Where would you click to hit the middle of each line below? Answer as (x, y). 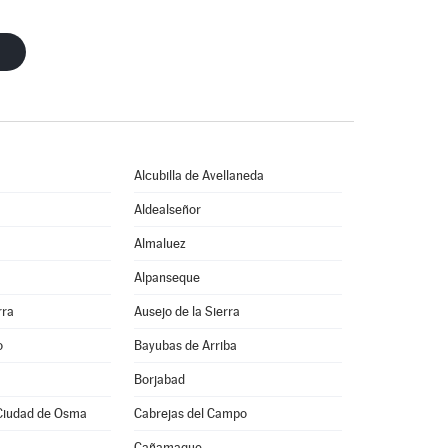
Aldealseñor (167, 209)
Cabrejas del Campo (190, 413)
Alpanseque (166, 277)
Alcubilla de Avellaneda (198, 175)
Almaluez (159, 243)
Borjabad (159, 379)
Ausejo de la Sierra (186, 311)
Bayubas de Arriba (185, 345)
